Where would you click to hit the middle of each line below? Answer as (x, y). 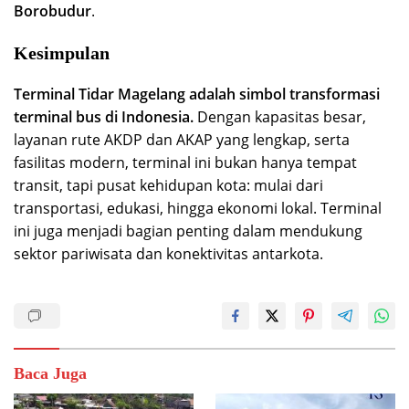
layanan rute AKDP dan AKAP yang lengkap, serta (182, 139)
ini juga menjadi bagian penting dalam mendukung (188, 231)
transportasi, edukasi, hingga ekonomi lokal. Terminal (198, 208)
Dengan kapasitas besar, (280, 116)
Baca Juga (50, 373)
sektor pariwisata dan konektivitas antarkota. (168, 253)
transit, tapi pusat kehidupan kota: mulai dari (168, 185)
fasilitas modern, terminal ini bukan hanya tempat (185, 162)
